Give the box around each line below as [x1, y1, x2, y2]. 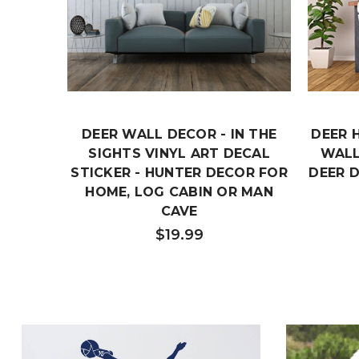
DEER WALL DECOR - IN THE [82, 127, 276, 143]
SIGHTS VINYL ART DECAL [88, 146, 270, 162]
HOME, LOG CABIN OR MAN [85, 184, 273, 200]
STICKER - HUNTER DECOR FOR [71, 165, 288, 181]
